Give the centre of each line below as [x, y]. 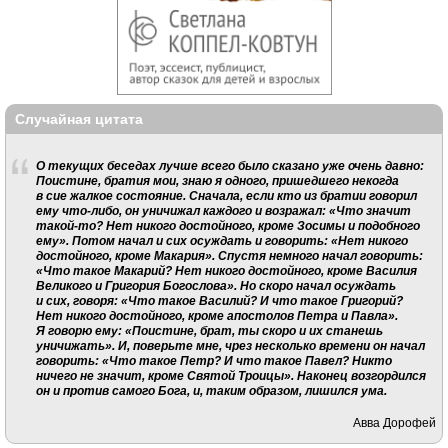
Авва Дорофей [395, 423]
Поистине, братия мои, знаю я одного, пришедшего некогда [217, 180]
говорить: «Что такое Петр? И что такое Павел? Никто [213, 360]
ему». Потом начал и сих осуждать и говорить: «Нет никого [221, 240]
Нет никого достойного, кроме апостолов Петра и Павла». [216, 315]
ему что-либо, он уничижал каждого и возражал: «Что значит [223, 210]
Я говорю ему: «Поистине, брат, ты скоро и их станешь [209, 330]
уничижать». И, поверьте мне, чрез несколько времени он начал [230, 345]
